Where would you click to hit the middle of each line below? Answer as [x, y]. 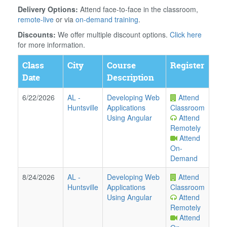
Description [130, 77]
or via [65, 19]
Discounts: [37, 34]
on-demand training [107, 19]
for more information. [51, 45]
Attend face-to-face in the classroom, [138, 9]
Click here [186, 34]
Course [121, 65]
